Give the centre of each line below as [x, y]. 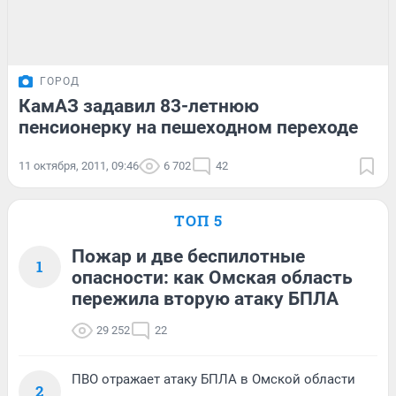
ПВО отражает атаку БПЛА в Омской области [213, 380]
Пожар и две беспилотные [188, 257]
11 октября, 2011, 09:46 [79, 166]
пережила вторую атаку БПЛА [205, 299]
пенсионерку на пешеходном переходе [188, 128]
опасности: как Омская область [212, 278]
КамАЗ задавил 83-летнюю [139, 107]
